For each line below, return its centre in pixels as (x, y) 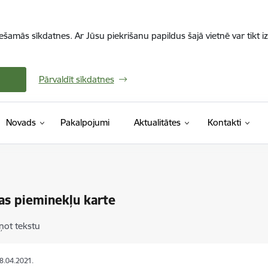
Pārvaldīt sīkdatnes (76, 79)
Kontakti (224, 122)
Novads (21, 122)
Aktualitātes (157, 122)
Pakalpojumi (85, 122)
